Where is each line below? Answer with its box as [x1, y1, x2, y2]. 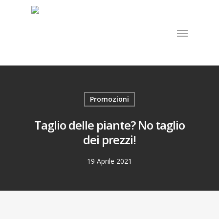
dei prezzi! [83, 131, 136, 148]
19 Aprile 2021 [87, 156, 132, 166]
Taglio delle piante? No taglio [34, 117, 185, 133]
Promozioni [89, 94, 129, 104]
